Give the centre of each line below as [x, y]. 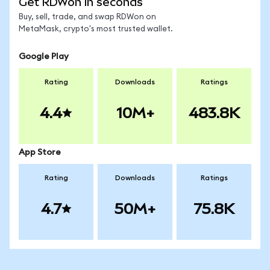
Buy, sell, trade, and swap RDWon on [87, 17]
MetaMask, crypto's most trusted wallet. [96, 29]
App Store [40, 152]
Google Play [44, 57]
